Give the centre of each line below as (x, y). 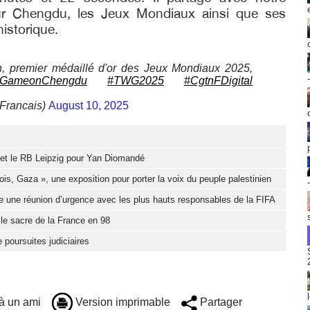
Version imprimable (121, 302)
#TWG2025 (136, 81)
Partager (220, 302)
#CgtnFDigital (218, 81)
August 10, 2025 (89, 106)
